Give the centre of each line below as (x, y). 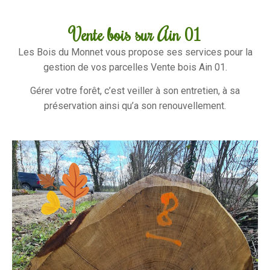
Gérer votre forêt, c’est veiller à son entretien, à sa (135, 91)
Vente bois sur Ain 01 (135, 34)
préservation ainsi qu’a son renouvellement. (135, 106)
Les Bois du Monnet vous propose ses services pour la (135, 52)
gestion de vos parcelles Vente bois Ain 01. (135, 67)
